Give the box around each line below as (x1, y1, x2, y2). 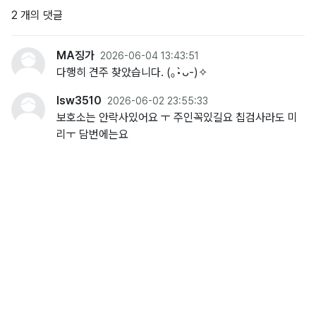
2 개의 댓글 (11, 8, 63, 22)
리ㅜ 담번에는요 (56, 128, 128, 141)
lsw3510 (56, 94, 102, 107)
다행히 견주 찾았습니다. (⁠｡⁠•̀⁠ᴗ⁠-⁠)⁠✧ (56, 66, 207, 79)
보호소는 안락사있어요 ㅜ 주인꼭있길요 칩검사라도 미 (56, 111, 298, 124)
